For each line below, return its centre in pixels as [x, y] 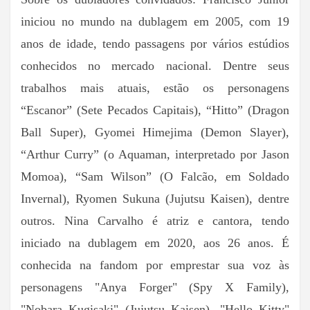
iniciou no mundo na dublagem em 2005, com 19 [155, 21]
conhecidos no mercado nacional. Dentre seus [155, 65]
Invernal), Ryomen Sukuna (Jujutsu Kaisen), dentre [155, 198]
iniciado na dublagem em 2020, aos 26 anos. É [155, 243]
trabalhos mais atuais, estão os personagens [155, 88]
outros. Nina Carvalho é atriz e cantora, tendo [155, 220]
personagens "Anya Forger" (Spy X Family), [155, 287]
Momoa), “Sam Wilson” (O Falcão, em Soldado [155, 176]
